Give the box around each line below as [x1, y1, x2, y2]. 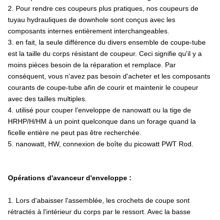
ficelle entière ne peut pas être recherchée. [8, 129, 141, 137]
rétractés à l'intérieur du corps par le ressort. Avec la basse [8, 208, 191, 216]
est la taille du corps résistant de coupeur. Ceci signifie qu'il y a [8, 50, 202, 57]
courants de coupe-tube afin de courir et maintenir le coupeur [8, 83, 198, 91]
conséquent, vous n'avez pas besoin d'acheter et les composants [8, 72, 210, 80]
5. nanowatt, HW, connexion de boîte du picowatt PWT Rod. [8, 140, 193, 148]
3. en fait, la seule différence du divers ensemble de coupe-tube [8, 38, 206, 46]
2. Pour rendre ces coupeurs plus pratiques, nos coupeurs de [8, 4, 198, 12]
